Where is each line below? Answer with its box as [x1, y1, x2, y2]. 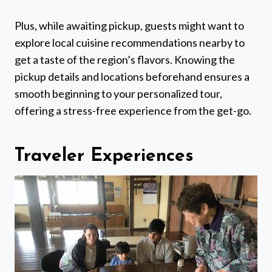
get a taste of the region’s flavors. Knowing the [15, 53, 235, 67]
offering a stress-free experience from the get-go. [15, 104, 251, 118]
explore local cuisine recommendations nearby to [15, 36, 245, 50]
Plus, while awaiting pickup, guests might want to [15, 19, 244, 33]
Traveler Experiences [15, 147, 194, 166]
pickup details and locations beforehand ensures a [15, 70, 250, 84]
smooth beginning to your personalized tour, [15, 87, 222, 101]
